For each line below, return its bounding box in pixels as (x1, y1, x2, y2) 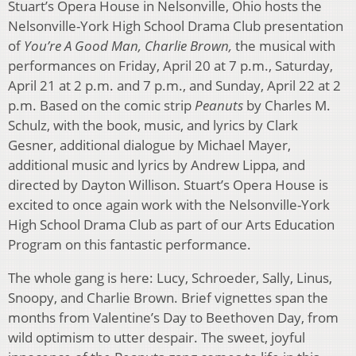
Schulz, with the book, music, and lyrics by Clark (8, 116, 298, 135)
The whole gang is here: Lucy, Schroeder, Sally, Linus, (8, 269, 332, 288)
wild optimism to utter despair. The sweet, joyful (8, 328, 305, 347)
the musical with (232, 37, 335, 56)
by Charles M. (243, 96, 331, 115)
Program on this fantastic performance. (8, 235, 251, 254)
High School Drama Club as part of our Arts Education (8, 215, 335, 234)
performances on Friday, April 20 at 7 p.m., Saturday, (8, 56, 333, 75)
